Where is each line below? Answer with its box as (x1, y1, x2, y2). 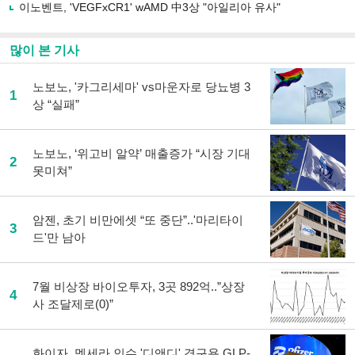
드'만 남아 (32, 231, 86, 244)
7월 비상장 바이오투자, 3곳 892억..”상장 (32, 280, 245, 293)
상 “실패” (32, 97, 79, 111)
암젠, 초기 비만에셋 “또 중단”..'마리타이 (32, 213, 243, 227)
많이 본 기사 (10, 44, 79, 57)
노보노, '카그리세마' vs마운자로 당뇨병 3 (32, 80, 250, 94)
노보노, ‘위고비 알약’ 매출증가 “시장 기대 (32, 147, 250, 160)
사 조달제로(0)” (32, 297, 113, 311)
